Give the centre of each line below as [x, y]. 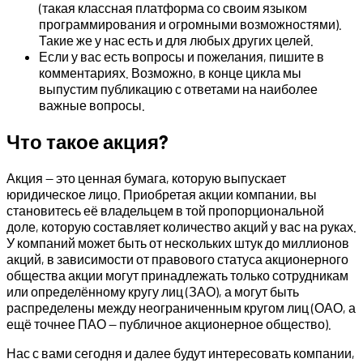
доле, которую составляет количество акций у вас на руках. [181, 226]
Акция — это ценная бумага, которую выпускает [146, 177]
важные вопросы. [92, 105]
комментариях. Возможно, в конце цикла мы [170, 72]
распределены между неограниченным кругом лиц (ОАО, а [181, 307]
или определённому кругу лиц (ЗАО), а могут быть [153, 291]
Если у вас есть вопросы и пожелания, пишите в [181, 56]
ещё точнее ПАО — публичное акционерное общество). [169, 323]
